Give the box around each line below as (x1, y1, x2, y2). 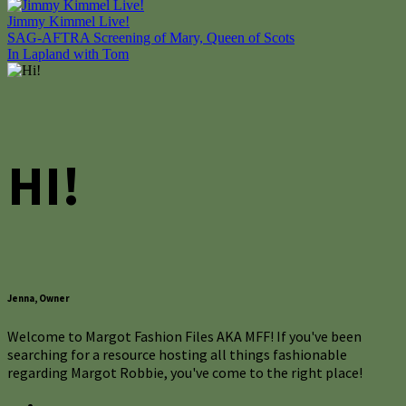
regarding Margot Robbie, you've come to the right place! (7, 362, 362, 382)
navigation (6, 57, 111, 86)
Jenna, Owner (7, 291, 70, 304)
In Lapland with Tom (7, 46, 129, 63)
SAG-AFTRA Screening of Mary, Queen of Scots (7, 30, 295, 46)
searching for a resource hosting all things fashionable (7, 344, 347, 363)
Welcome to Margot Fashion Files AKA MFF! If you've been (7, 326, 362, 345)
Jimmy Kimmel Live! (7, 14, 130, 30)
